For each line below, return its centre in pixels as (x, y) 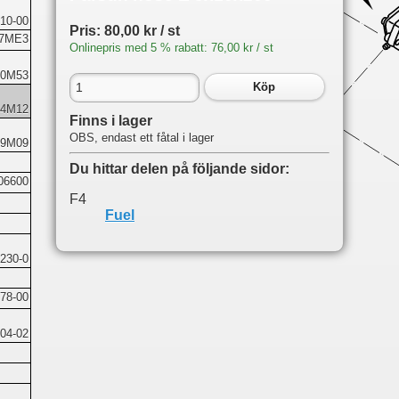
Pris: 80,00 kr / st (125, 31)
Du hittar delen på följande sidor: (179, 169)
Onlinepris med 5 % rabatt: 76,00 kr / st (171, 48)
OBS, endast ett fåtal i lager (142, 138)
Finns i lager (111, 121)
